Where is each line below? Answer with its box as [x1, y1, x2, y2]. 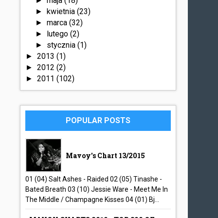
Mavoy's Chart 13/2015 [66, 151, 145, 160]
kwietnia [46, 7, 77, 16]
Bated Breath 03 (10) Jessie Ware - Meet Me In [25, 185, 168, 193]
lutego [46, 29, 70, 38]
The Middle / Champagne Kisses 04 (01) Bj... [25, 196, 160, 203]
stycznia [46, 40, 77, 50]
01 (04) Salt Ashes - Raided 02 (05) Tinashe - [25, 175, 163, 183]
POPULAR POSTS [66, 116, 131, 125]
